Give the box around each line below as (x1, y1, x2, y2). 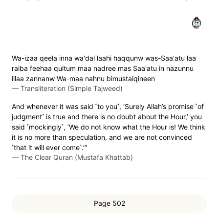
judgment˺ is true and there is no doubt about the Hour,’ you (12, 112, 202, 121)
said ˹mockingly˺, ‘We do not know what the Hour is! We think (12, 123, 205, 131)
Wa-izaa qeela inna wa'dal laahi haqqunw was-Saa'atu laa (12, 54, 196, 62)
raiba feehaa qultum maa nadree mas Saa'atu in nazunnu (12, 64, 194, 72)
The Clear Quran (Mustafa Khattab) (21, 153, 133, 161)
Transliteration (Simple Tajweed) (21, 84, 123, 92)
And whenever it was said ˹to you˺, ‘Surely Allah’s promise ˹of (12, 102, 204, 110)
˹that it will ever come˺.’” (12, 143, 87, 152)
